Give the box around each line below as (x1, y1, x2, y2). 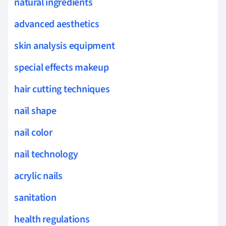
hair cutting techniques (14, 82, 110, 96)
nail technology (14, 147, 78, 161)
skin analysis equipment (14, 38, 115, 53)
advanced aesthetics (14, 17, 99, 31)
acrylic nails (14, 168, 63, 183)
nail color (14, 125, 52, 140)
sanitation (14, 190, 56, 205)
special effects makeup (14, 60, 109, 75)
